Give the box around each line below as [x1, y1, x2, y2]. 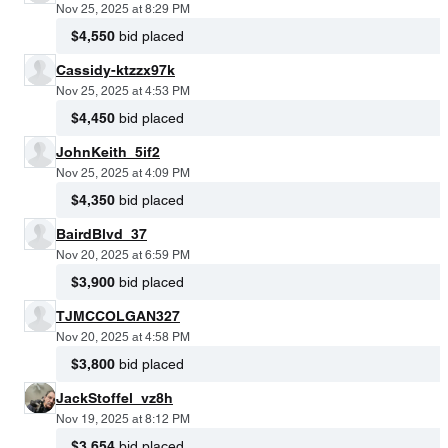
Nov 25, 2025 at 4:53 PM [56, 83, 190, 98]
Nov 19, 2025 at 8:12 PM [56, 411, 190, 426]
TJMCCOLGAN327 [56, 307, 180, 324]
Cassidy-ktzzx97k [56, 61, 175, 78]
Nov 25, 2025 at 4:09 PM [56, 165, 190, 180]
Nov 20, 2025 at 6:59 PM [56, 247, 190, 262]
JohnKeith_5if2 [56, 143, 160, 160]
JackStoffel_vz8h [56, 389, 173, 406]
